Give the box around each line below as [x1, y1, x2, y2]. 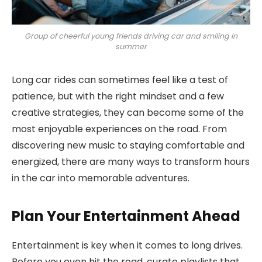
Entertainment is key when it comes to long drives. [12, 238, 243, 252]
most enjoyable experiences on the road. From [12, 122, 227, 136]
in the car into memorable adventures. [12, 171, 189, 185]
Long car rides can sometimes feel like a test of [12, 73, 228, 87]
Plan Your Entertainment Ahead [12, 206, 240, 226]
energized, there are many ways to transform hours [12, 155, 250, 169]
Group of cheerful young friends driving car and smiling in [25, 31, 237, 42]
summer [115, 42, 147, 52]
